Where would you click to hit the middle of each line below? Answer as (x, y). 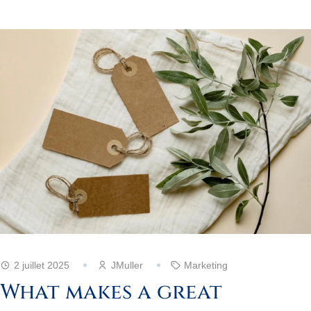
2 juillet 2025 (42, 265)
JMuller (127, 265)
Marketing (205, 265)
